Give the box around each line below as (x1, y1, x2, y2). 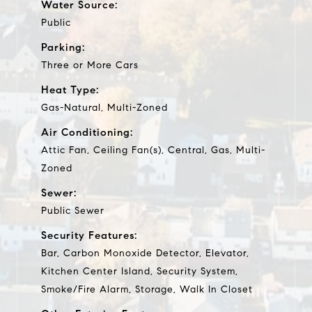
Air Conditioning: (41, 125, 133, 139)
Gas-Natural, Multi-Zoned (41, 101, 168, 114)
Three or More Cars (41, 58, 139, 71)
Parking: (41, 40, 85, 54)
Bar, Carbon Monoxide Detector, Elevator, (41, 247, 249, 259)
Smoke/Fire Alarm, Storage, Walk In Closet (41, 283, 253, 295)
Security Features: (41, 228, 137, 242)
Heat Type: (41, 83, 99, 96)
